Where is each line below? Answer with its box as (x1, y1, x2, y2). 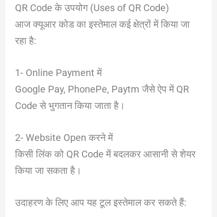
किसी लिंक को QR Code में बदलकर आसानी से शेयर (15, 148, 196, 160)
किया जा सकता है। (15, 164, 81, 176)
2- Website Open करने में (15, 131, 113, 143)
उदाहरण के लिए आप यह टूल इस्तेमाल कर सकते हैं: (15, 196, 186, 208)
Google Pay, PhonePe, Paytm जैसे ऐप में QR (15, 83, 189, 95)
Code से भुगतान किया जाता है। (15, 99, 125, 111)
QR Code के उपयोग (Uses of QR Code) (15, 1, 169, 14)
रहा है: (15, 34, 36, 46)
